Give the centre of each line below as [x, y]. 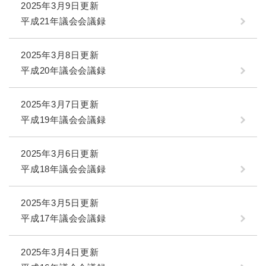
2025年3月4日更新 [60, 252]
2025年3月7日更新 [60, 104]
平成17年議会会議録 [64, 218]
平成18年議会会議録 [64, 169]
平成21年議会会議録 [64, 21]
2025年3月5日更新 [60, 203]
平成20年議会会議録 [64, 71]
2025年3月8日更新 [60, 55]
